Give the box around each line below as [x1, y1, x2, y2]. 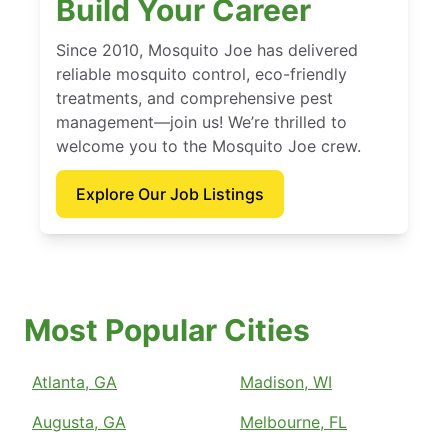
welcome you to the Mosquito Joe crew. [56, 136, 361, 157]
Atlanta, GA [32, 372, 117, 393]
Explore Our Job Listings [76, 184, 264, 205]
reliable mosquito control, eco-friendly [56, 64, 347, 85]
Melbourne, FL [240, 412, 347, 433]
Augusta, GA [32, 412, 126, 433]
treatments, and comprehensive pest [56, 88, 333, 109]
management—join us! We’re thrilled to [56, 112, 347, 133]
